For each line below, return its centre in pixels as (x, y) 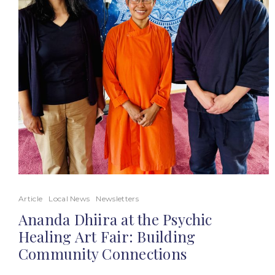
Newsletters (117, 199)
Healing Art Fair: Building (107, 236)
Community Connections (103, 254)
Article (31, 199)
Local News (69, 199)
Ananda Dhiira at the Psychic (115, 219)
